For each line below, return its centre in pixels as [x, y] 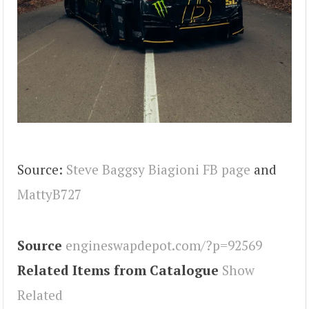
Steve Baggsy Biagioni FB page [158, 169]
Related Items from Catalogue [118, 270]
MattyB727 [49, 194]
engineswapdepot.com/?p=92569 [164, 245]
